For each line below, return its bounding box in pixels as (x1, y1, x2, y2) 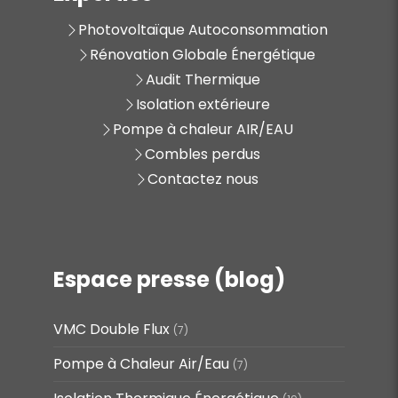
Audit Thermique (145, 68, 260, 90)
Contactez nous (147, 168, 259, 189)
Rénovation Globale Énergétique (90, 44, 315, 65)
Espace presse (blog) (53, 264, 285, 294)
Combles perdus (145, 143, 260, 164)
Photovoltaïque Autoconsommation (77, 19, 328, 40)
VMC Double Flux (53, 318, 170, 339)
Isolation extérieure (135, 93, 270, 115)
